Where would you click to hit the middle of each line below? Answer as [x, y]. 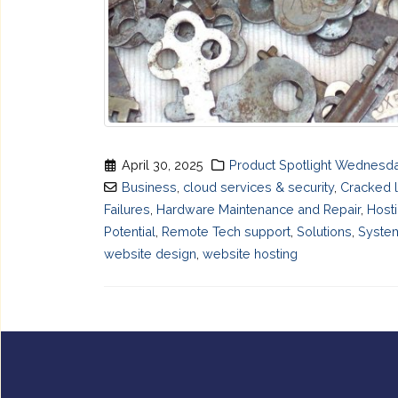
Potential [130, 232]
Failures [127, 210]
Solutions [324, 232]
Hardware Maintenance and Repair [259, 210]
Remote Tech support [226, 232]
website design [150, 254]
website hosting [250, 254]
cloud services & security [259, 187]
